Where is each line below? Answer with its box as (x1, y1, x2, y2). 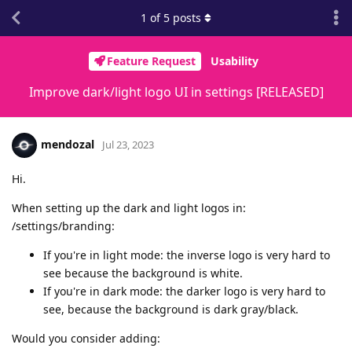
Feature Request (106, 53, 196, 69)
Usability (210, 53, 258, 69)
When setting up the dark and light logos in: (12, 200, 246, 215)
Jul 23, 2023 (102, 137, 154, 152)
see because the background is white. (43, 265, 243, 280)
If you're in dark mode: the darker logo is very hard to (43, 283, 325, 299)
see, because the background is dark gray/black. (43, 301, 299, 317)
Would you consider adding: (12, 330, 160, 346)
